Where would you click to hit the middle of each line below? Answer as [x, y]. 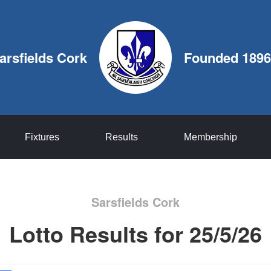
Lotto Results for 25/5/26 [135, 233]
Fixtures [42, 137]
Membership [210, 137]
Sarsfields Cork [135, 202]
